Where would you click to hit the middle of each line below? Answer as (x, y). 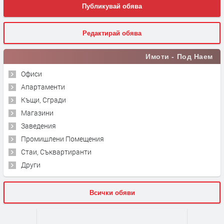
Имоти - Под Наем (179, 57)
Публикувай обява (112, 6)
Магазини (37, 113)
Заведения (38, 126)
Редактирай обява (112, 33)
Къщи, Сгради (43, 100)
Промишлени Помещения (62, 139)
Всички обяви (112, 193)
